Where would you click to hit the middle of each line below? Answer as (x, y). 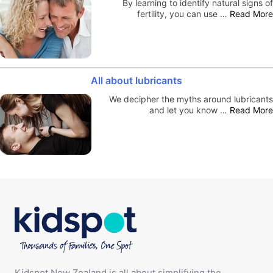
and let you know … (190, 110)
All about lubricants (136, 80)
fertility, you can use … (183, 13)
